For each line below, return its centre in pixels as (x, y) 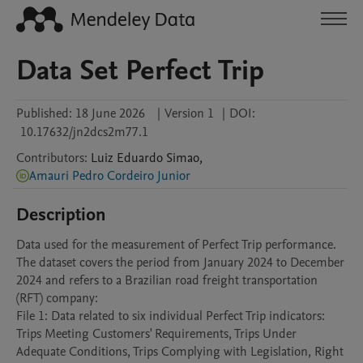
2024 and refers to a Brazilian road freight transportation (167, 280)
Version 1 (189, 113)
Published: (44, 113)
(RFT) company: (57, 298)
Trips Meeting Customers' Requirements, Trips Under (156, 334)
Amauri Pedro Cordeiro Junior (110, 176)
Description (61, 215)
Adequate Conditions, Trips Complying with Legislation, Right (180, 352)
